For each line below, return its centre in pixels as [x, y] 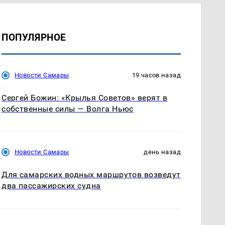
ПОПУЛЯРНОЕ [34, 38]
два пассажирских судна [51, 186]
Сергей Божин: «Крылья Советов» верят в [85, 98]
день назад [162, 152]
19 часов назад [156, 75]
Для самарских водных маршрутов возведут [91, 175]
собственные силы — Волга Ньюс [68, 109]
